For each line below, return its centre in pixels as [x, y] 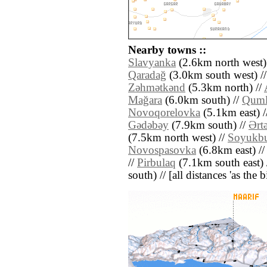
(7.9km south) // [209, 125]
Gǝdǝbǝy [148, 125]
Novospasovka [162, 150]
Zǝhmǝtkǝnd [157, 88]
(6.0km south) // [202, 100]
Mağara [145, 100]
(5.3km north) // [225, 88]
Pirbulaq [156, 163]
